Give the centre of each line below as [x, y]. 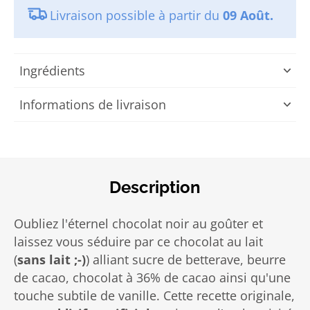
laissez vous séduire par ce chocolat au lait [138, 241]
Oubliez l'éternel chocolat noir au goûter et [138, 224]
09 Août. [248, 15]
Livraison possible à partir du [136, 15]
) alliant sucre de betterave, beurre [186, 259]
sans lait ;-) [52, 259]
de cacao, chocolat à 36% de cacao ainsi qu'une [152, 277]
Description [155, 188]
